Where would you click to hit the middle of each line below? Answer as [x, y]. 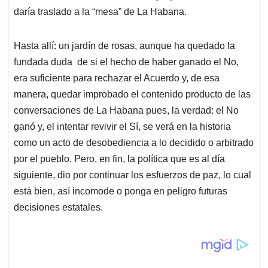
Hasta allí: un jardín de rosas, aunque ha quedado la [124, 45]
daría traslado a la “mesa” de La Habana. [100, 11]
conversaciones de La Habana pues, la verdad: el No [126, 110]
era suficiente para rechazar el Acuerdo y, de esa [117, 78]
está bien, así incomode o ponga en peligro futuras [121, 191]
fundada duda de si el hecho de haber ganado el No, [126, 62]
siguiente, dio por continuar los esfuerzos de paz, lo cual [133, 175]
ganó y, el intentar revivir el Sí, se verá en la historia [122, 126]
